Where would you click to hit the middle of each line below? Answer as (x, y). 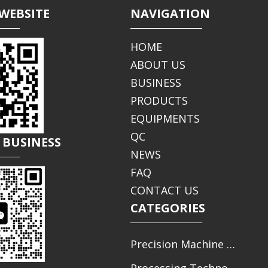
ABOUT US (158, 65)
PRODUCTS (159, 101)
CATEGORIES (167, 208)
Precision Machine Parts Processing (231, 244)
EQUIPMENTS (165, 119)
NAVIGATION (170, 14)
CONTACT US (164, 191)
